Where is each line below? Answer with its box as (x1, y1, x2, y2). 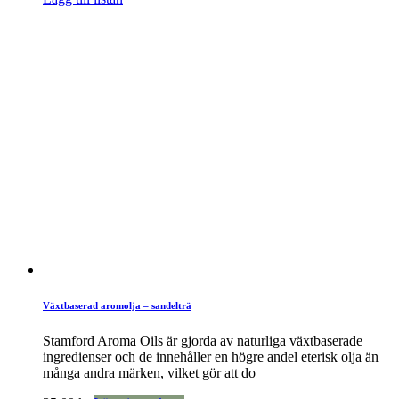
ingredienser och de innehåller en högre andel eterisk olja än (43, 348, 379, 364)
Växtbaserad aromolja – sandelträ (43, 299, 191, 311)
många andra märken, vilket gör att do (43, 364, 256, 380)
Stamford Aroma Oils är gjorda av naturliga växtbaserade (43, 332, 362, 348)
